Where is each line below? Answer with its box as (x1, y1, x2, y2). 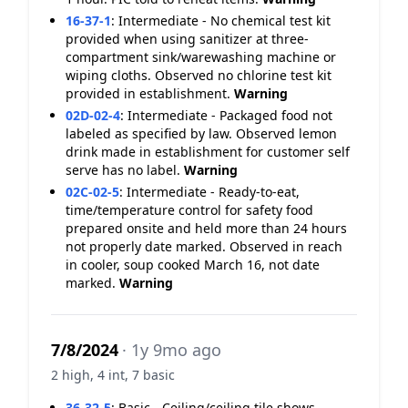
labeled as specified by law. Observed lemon (66, 125, 337, 142)
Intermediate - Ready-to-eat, (127, 183, 300, 200)
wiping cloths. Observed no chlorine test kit (66, 66, 331, 84)
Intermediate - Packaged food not (127, 107, 332, 124)
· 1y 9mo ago (122, 339, 221, 361)
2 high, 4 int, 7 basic (51, 366, 175, 383)
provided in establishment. (66, 85, 234, 102)
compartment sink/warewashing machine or (66, 48, 336, 66)
